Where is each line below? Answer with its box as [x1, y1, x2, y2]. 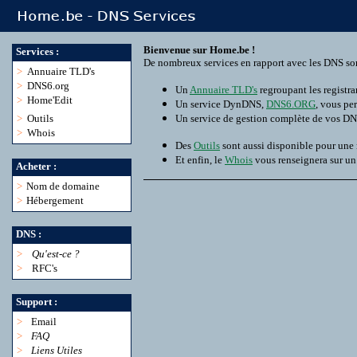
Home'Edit [27, 94, 73, 106]
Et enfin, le [175, 154, 225, 166]
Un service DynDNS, [175, 98, 266, 110]
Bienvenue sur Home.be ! [143, 44, 255, 56]
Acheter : [16, 160, 57, 172]
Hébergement [26, 194, 84, 206]
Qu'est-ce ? [32, 248, 80, 260]
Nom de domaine [26, 180, 100, 192]
